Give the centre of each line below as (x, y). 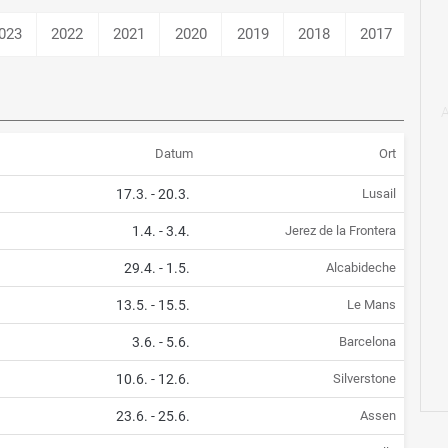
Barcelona (367, 342)
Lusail (378, 194)
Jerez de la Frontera (340, 231)
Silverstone (364, 379)
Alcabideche (360, 268)
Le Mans (371, 305)
